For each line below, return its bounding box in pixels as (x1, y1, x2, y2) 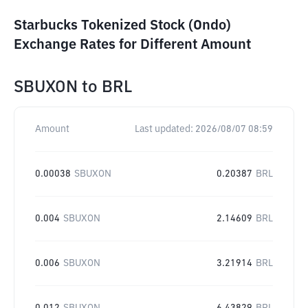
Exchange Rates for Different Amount (14, 38, 251, 52)
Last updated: (135, 124, 193, 134)
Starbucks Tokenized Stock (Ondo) (14, 19, 231, 32)
